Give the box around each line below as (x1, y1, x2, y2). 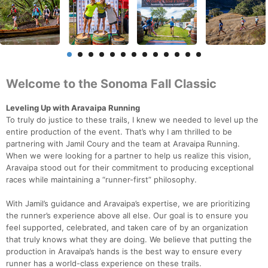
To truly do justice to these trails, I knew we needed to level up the (6, 115, 258, 125)
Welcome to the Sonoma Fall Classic (6, 77, 217, 92)
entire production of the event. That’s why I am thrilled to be (6, 127, 232, 137)
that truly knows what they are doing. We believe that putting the (6, 234, 252, 245)
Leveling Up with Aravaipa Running (6, 103, 140, 113)
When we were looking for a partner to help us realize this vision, (6, 151, 251, 161)
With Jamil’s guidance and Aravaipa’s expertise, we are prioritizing (6, 199, 250, 209)
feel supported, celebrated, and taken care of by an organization (6, 223, 248, 233)
